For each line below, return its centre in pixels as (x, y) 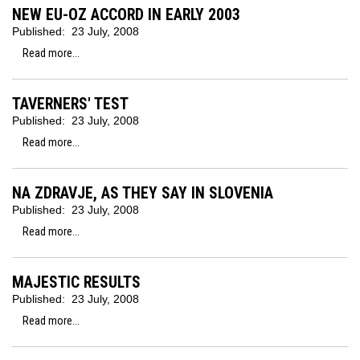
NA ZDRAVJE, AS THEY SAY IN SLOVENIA (143, 193)
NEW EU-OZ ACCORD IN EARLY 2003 (126, 15)
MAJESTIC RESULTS (76, 282)
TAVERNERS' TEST (70, 104)
